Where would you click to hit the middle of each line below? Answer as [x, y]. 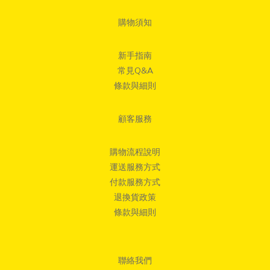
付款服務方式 [135, 182]
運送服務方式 [135, 167]
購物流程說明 [135, 152]
